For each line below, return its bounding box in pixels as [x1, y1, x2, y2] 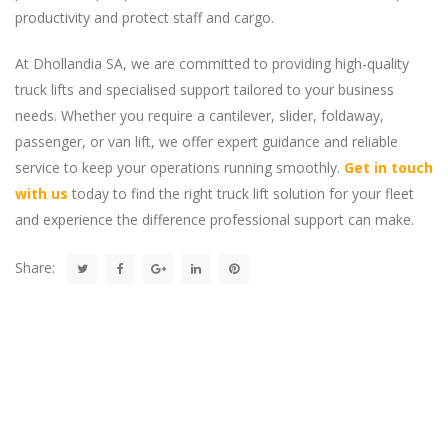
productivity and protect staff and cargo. [15, 7, 274, 27]
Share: [15, 257, 55, 277]
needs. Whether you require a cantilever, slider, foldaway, [15, 105, 384, 125]
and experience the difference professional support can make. [15, 209, 414, 229]
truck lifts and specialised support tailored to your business [15, 79, 394, 99]
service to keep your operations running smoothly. [15, 157, 344, 177]
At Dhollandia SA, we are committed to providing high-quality [15, 53, 409, 73]
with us [15, 183, 68, 203]
